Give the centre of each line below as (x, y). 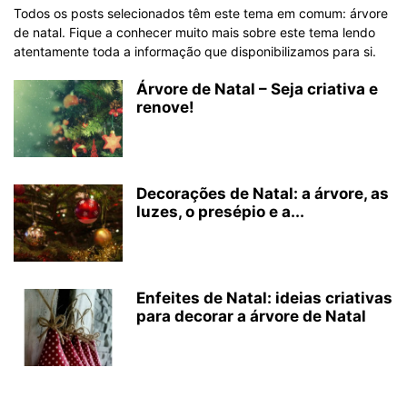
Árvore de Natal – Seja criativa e (257, 89)
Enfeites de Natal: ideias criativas (264, 298)
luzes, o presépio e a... (220, 212)
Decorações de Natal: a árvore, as (263, 194)
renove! (165, 107)
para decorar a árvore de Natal (251, 316)
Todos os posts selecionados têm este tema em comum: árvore (201, 13)
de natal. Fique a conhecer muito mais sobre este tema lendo (194, 32)
